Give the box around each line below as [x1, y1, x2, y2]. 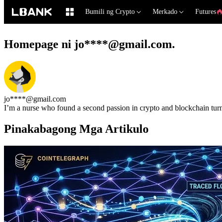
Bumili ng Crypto [85, 7, 135, 15]
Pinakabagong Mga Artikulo [4, 122, 149, 135]
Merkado [153, 7, 177, 15]
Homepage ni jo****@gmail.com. [4, 37, 175, 51]
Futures [195, 7, 216, 15]
